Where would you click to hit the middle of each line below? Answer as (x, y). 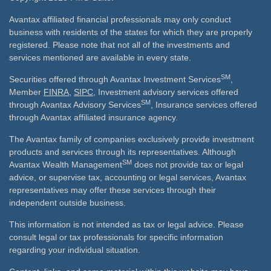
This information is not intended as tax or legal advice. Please (126, 224)
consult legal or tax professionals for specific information (116, 237)
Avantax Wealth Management (66, 165)
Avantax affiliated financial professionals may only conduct (120, 19)
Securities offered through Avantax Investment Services (115, 79)
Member (26, 92)
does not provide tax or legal (188, 165)
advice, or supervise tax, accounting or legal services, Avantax (128, 177)
